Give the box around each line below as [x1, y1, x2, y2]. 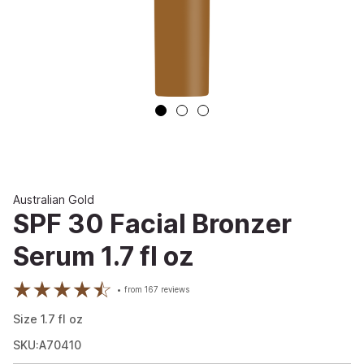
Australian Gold [13, 192, 94, 206]
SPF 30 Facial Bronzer [13, 207, 292, 240]
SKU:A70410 [13, 338, 81, 353]
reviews [158, 285, 190, 294]
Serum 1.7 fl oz [13, 240, 194, 272]
